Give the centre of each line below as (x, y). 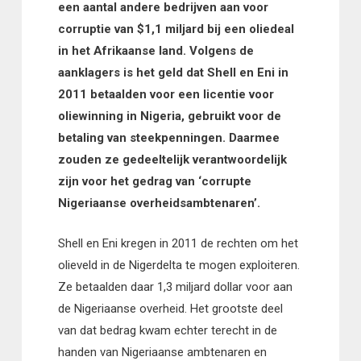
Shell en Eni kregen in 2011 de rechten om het (178, 243)
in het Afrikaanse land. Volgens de (156, 51)
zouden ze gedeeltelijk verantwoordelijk (172, 160)
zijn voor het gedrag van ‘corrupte (154, 182)
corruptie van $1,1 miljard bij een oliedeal (176, 29)
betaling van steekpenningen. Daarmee (168, 138)
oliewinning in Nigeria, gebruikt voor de (169, 116)
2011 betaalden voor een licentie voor (166, 95)
